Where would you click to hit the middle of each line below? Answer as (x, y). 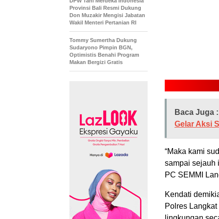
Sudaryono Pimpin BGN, (101, 47)
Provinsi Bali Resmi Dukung (105, 8)
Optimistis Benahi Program (104, 55)
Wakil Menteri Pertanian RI (103, 22)
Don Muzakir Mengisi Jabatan (107, 15)
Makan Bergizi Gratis (96, 62)
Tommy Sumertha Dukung (103, 40)
